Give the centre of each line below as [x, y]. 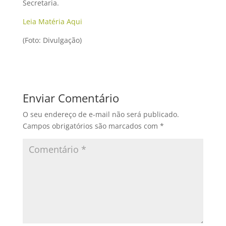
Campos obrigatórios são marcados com [91, 126]
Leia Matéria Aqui [52, 21]
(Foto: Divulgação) [52, 40]
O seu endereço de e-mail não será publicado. [101, 114]
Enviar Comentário [71, 98]
